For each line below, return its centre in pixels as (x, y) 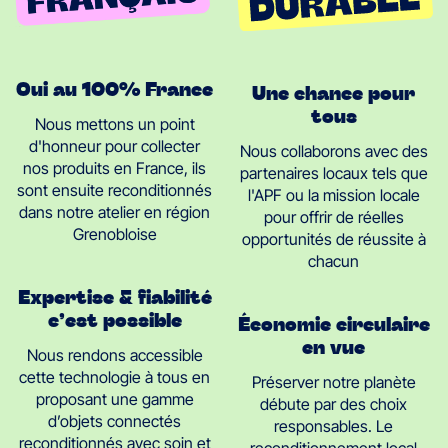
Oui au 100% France (114, 88)
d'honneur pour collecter (114, 146)
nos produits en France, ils (114, 168)
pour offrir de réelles (333, 216)
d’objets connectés (114, 421)
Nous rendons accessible (114, 355)
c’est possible (114, 319)
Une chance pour (333, 91)
